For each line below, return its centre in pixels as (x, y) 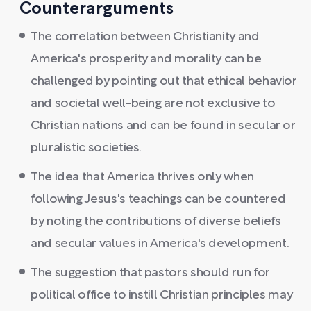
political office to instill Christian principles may (162, 295)
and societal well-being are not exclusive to (153, 103)
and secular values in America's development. (160, 244)
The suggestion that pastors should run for (150, 273)
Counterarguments (96, 9)
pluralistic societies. (86, 148)
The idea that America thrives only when (142, 177)
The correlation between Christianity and (145, 37)
